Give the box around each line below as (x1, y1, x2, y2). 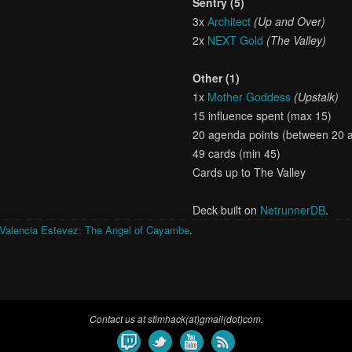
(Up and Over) (254, 13, 326, 29)
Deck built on (192, 202, 261, 218)
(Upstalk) (294, 89, 339, 104)
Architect (207, 13, 251, 29)
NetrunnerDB (260, 202, 326, 218)
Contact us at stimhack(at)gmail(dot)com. (89, 312, 263, 325)
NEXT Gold (207, 32, 264, 48)
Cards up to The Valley (192, 164, 306, 180)
